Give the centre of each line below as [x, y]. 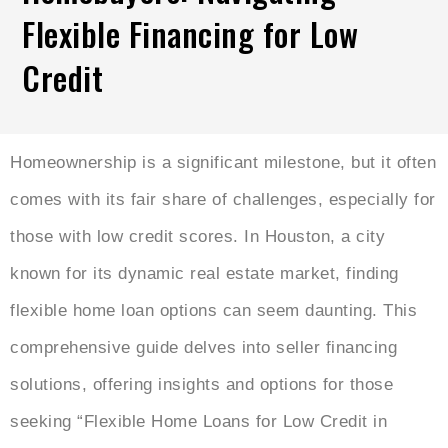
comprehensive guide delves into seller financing [203, 348]
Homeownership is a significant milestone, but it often [223, 163]
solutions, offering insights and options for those [201, 385]
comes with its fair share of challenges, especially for [223, 200]
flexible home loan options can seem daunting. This [213, 311]
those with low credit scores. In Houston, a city [197, 237]
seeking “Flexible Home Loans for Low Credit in [198, 422]
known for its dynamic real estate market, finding [204, 274]
